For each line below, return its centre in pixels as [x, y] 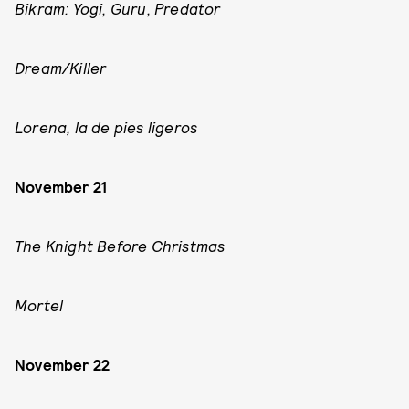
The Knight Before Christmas [120, 246]
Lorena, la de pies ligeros [106, 127]
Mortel [39, 305]
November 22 [63, 364]
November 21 [61, 186]
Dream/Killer [61, 68]
